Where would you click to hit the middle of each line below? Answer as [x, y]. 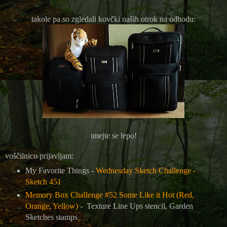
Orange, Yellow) [51, 206]
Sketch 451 [43, 181]
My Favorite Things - [60, 170]
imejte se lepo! [113, 135]
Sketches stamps [52, 217]
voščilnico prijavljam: [39, 156]
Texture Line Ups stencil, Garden [139, 206]
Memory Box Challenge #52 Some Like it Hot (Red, [109, 195]
